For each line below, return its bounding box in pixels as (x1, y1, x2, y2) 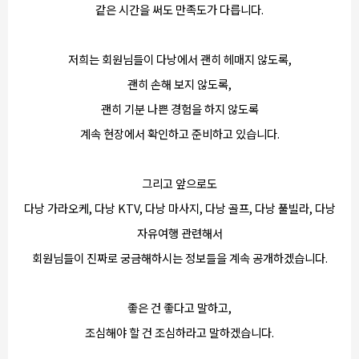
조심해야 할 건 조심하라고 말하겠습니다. (85, 324, 274, 341)
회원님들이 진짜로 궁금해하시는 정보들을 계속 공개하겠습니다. (31, 249, 328, 266)
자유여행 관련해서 (136, 224, 223, 241)
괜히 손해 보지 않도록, (127, 75, 232, 92)
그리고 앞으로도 (142, 175, 217, 192)
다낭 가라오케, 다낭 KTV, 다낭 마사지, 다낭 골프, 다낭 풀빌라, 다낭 (23, 200, 336, 216)
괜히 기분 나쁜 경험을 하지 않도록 (100, 100, 259, 117)
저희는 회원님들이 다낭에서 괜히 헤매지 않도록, (67, 50, 292, 67)
